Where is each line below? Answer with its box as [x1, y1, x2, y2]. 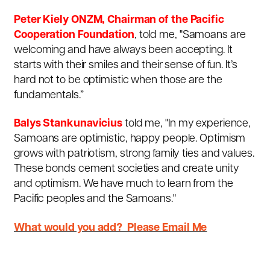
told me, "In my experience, [122, 118, 251, 130]
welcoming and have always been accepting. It [14, 45, 233, 57]
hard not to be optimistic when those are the [14, 75, 222, 87]
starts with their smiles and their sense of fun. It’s [14, 60, 237, 72]
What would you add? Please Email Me [14, 222, 207, 234]
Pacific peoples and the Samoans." [14, 193, 176, 206]
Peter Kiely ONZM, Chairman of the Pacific [14, 14, 224, 27]
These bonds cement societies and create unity [14, 163, 239, 175]
